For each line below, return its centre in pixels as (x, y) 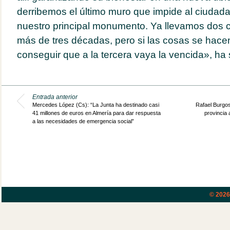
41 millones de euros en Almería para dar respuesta (96, 113)
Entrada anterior (55, 97)
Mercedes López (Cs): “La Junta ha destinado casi (95, 104)
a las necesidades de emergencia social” (83, 121)
